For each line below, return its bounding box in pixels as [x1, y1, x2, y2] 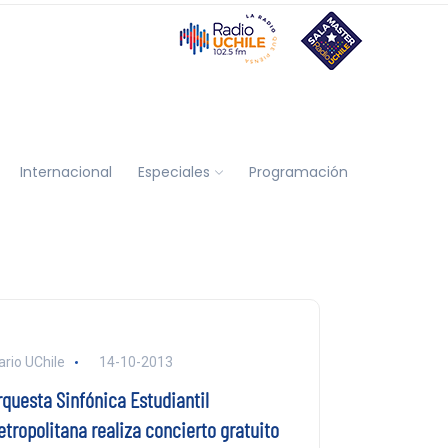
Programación [248, 161, 348, 182]
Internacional [19, 161, 112, 182]
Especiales [137, 161, 210, 182]
